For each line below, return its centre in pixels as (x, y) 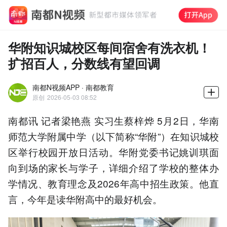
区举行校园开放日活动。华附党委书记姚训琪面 (113, 152)
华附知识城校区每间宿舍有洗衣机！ (109, 47)
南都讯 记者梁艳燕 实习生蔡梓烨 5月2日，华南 (113, 120)
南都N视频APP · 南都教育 (73, 87)
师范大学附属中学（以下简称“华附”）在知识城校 (113, 136)
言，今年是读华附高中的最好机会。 (85, 199)
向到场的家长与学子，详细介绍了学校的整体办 (113, 167)
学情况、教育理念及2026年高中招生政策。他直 (113, 183)
